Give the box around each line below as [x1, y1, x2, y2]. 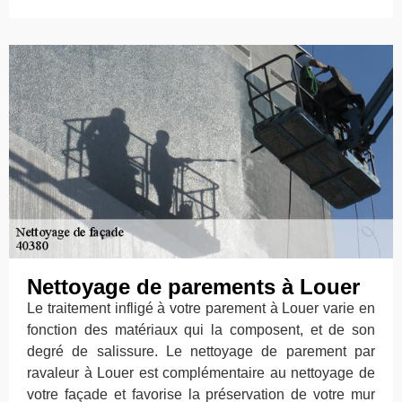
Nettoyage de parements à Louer [27, 274, 360, 299]
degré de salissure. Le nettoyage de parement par [27, 343, 375, 359]
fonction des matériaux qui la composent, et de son [27, 321, 375, 337]
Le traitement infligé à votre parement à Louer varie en [27, 300, 375, 316]
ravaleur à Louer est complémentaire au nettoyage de [27, 364, 375, 380]
